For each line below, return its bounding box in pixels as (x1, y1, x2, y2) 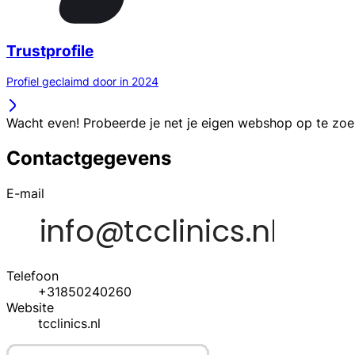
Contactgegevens (6, 147, 171, 170)
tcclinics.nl (38, 315, 101, 332)
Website (6, 300, 54, 316)
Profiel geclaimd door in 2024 (6, 74, 158, 89)
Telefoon (6, 268, 59, 284)
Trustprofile (6, 41, 94, 60)
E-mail (6, 185, 44, 202)
